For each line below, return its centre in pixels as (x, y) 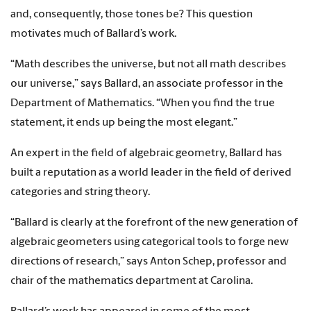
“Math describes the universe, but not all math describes (148, 65)
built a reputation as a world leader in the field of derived (151, 173)
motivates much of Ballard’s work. (93, 34)
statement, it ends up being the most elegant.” (124, 123)
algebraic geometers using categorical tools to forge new (150, 243)
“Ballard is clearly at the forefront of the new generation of (154, 223)
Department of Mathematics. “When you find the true (143, 104)
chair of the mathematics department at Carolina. (132, 281)
